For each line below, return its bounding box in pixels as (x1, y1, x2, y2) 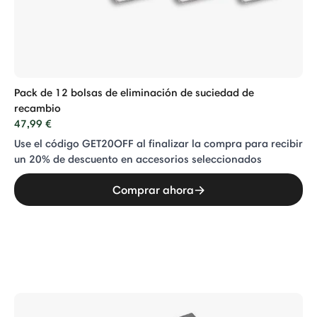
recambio (14, 101, 61, 115)
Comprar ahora (113, 183, 194, 197)
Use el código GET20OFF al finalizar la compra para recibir (14, 137, 303, 150)
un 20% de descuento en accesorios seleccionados (14, 152, 262, 166)
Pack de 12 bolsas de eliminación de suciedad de (14, 86, 254, 99)
